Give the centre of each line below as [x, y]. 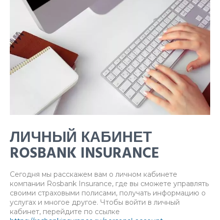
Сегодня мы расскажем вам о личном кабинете [94, 175]
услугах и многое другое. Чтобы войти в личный [95, 203]
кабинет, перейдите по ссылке [65, 212]
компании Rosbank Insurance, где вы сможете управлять [109, 184]
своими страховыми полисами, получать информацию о [108, 193]
